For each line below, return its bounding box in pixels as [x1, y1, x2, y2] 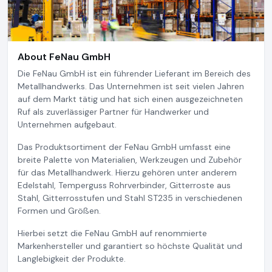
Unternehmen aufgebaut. [18, 118, 117, 130]
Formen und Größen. [18, 205, 101, 216]
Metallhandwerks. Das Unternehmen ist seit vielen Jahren [18, 80, 244, 92]
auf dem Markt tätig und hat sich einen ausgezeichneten [18, 93, 243, 104]
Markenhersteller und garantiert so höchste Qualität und [18, 240, 242, 251]
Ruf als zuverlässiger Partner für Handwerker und [18, 106, 209, 117]
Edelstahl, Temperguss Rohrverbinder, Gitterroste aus [18, 179, 231, 191]
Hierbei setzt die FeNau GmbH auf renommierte [18, 227, 207, 239]
